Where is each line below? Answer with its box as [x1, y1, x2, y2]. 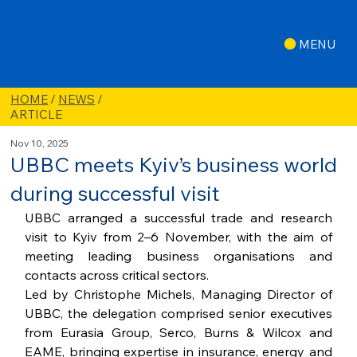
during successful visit [10, 180, 221, 207]
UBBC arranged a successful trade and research [25, 210, 332, 226]
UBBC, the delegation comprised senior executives [25, 305, 332, 322]
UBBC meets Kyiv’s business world [10, 151, 338, 178]
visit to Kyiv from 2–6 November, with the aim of [25, 229, 332, 245]
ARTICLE [10, 107, 63, 123]
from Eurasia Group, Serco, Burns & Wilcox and [25, 324, 332, 341]
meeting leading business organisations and [25, 248, 332, 265]
